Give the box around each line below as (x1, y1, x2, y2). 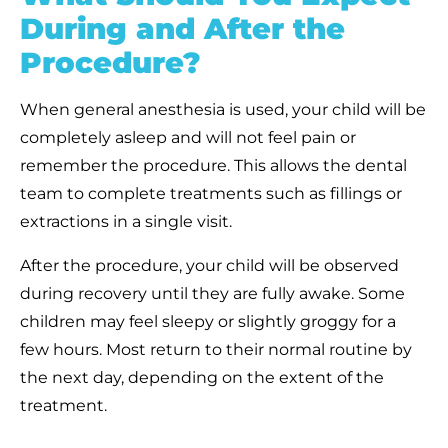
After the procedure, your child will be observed (20, 255, 399, 275)
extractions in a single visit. (20, 211, 232, 231)
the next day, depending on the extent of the (20, 367, 384, 387)
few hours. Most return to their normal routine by (20, 339, 412, 359)
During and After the (20, 10, 345, 46)
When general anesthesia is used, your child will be (20, 99, 426, 119)
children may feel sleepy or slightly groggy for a (20, 311, 396, 331)
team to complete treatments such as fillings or (20, 183, 402, 203)
